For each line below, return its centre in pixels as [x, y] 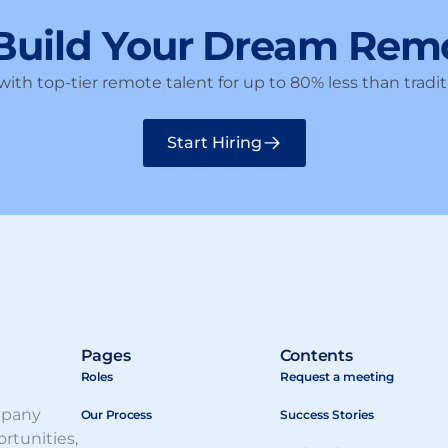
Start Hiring [214, 143]
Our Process [116, 415]
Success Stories [326, 415]
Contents [316, 356]
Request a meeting [336, 377]
